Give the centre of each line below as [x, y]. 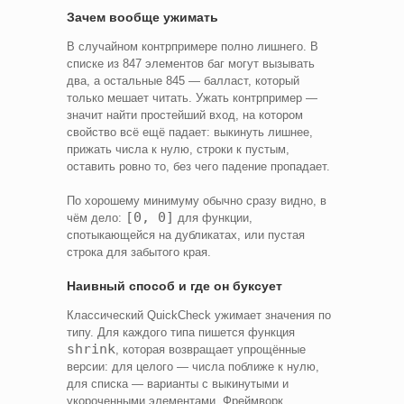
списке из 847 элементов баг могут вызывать [191, 63]
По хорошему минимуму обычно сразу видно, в [197, 200]
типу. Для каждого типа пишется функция [181, 332]
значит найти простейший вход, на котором [185, 115]
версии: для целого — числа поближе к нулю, [193, 366]
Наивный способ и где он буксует [174, 285]
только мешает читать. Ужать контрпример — [192, 97]
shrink [91, 349]
